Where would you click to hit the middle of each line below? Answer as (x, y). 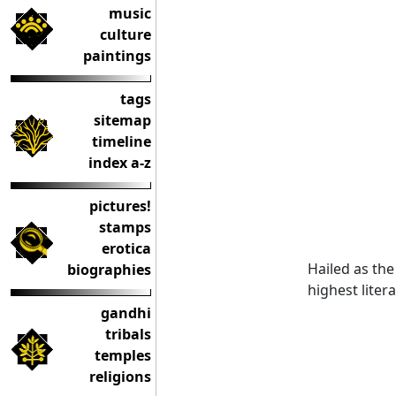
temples (123, 355)
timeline (122, 141)
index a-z (120, 163)
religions (120, 377)
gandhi (126, 313)
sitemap (122, 120)
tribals (128, 334)
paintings (117, 56)
